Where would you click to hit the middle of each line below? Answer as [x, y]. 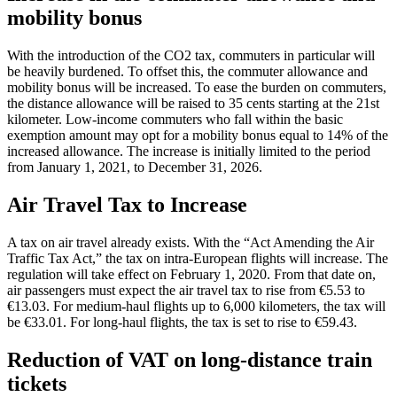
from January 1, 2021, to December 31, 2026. [135, 167]
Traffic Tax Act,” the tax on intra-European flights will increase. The [198, 259]
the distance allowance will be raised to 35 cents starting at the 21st [193, 104]
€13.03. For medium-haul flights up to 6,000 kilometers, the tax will [196, 307]
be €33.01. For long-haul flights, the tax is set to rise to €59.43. [182, 323]
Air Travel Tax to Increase [127, 205]
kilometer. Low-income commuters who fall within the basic [175, 120]
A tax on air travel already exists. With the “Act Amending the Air [191, 243]
